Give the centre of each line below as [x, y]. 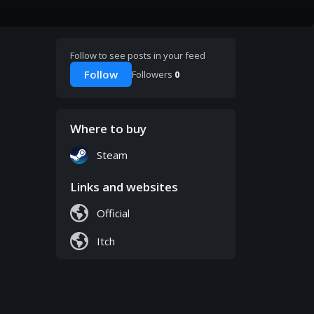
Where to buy [108, 129]
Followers [153, 75]
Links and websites [124, 187]
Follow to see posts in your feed [138, 56]
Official [113, 213]
